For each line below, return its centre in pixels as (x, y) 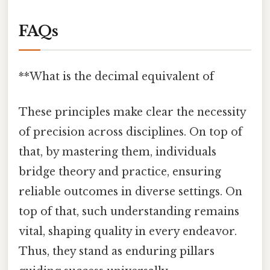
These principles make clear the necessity (132, 112)
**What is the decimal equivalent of (116, 76)
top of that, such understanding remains (129, 211)
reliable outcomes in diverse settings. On (130, 191)
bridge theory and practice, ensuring (120, 171)
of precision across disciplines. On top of (130, 132)
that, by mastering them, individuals (118, 152)
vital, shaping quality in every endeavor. (128, 231)
